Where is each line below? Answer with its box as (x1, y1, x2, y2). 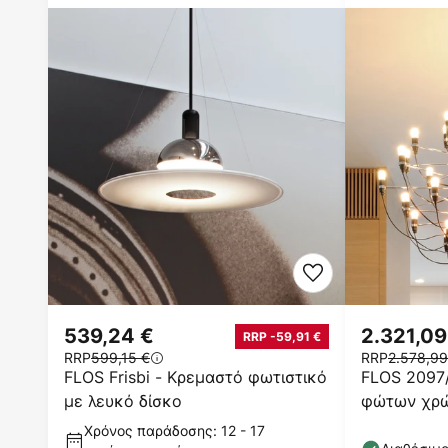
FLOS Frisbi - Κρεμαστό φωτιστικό (64, 366, 327, 389)
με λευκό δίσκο (64, 390, 182, 413)
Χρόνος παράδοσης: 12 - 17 (84, 421, 265, 441)
